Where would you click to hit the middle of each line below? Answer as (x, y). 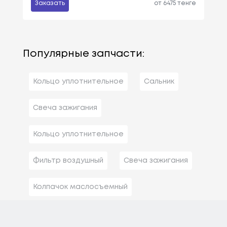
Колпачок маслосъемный (80, 187)
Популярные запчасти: (83, 54)
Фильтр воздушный (68, 161)
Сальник (159, 82)
